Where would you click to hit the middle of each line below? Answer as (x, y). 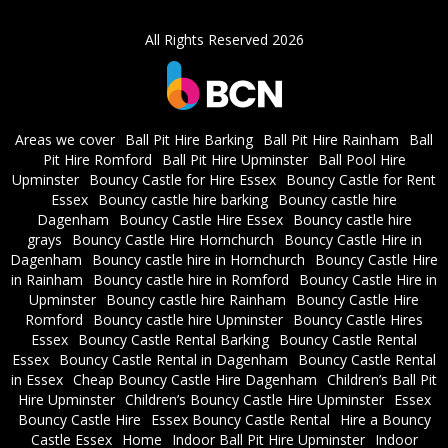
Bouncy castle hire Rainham (196, 300)
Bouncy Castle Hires (358, 320)
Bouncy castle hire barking (183, 200)
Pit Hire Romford (97, 160)
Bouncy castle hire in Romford (191, 280)
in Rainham (47, 280)
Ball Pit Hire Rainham (331, 140)
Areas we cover (65, 140)
